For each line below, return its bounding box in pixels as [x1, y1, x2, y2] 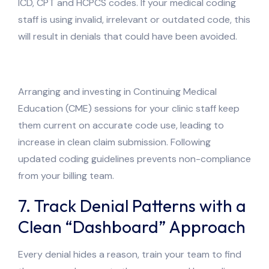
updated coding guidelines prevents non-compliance [18, 152, 251, 165]
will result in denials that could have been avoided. [18, 29, 240, 43]
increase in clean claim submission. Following [18, 135, 211, 148]
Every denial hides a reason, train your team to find [18, 247, 241, 261]
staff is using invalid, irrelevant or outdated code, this [18, 13, 250, 26]
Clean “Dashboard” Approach [18, 216, 246, 237]
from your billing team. [18, 169, 114, 182]
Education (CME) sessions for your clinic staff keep [18, 101, 240, 115]
